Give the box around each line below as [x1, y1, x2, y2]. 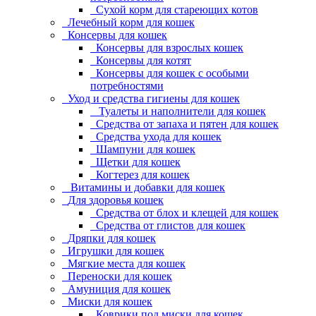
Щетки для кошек [96, 156, 181, 168]
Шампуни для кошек [96, 143, 195, 155]
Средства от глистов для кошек [96, 219, 245, 231]
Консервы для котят [96, 54, 191, 66]
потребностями [90, 80, 164, 92]
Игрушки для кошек [68, 245, 164, 257]
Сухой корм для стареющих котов [96, 4, 258, 16]
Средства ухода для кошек [96, 130, 221, 142]
